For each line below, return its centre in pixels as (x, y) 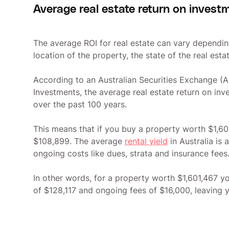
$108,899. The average (79, 141)
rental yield (146, 141)
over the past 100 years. (80, 104)
